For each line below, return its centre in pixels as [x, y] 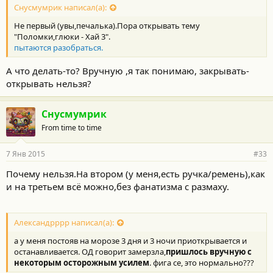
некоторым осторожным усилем [82, 262]
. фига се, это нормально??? [202, 262]
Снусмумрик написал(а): [60, 8]
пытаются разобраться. [58, 48]
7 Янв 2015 [26, 154]
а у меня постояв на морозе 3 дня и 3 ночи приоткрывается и [130, 240]
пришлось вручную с [209, 251]
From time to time [72, 127]
